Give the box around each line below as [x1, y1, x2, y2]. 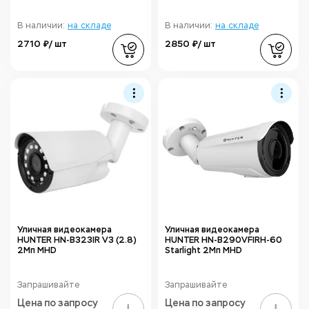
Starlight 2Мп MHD [165, 245, 242, 255]
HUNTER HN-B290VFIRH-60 [165, 235, 282, 245]
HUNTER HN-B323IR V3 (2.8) [17, 235, 137, 245]
